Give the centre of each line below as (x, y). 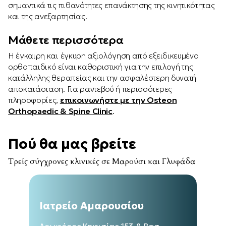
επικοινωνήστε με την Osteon (118, 100)
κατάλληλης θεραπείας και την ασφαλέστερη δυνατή (102, 78)
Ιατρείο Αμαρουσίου (91, 206)
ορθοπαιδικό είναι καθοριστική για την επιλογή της (101, 67)
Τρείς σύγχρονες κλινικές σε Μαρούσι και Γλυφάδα (102, 161)
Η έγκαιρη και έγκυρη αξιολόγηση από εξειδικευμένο (103, 55)
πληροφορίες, (34, 100)
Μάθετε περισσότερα (66, 40)
